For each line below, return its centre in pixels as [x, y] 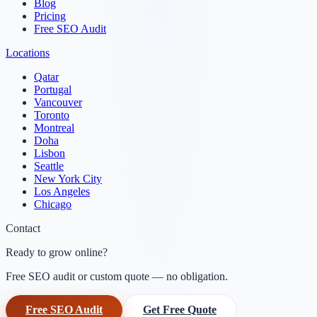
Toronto [52, 115]
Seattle [49, 166]
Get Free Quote [180, 309]
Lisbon [50, 153]
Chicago [53, 204]
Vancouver [58, 102]
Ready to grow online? [57, 252]
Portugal [53, 89]
